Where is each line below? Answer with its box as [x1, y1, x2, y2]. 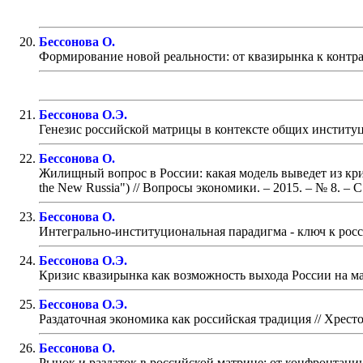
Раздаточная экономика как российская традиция [39, 311, 311, 326]
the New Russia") [39, 180, 130, 194]
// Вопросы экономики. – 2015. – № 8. [130, 180, 340, 194]
